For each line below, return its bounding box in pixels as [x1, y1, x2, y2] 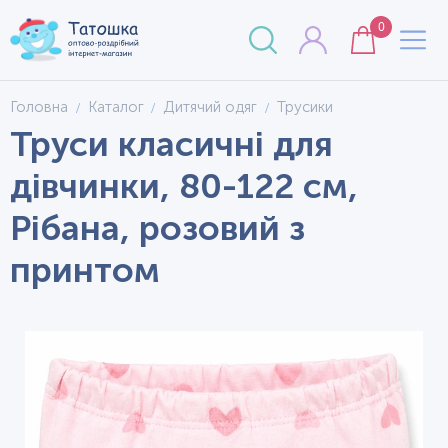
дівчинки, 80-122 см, [10, 165, 358, 207]
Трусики [276, 98, 333, 116]
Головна [10, 98, 68, 116]
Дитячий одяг [163, 98, 257, 116]
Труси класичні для [10, 123, 333, 165]
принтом [10, 249, 160, 291]
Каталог [87, 98, 144, 116]
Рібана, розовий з [10, 207, 305, 249]
